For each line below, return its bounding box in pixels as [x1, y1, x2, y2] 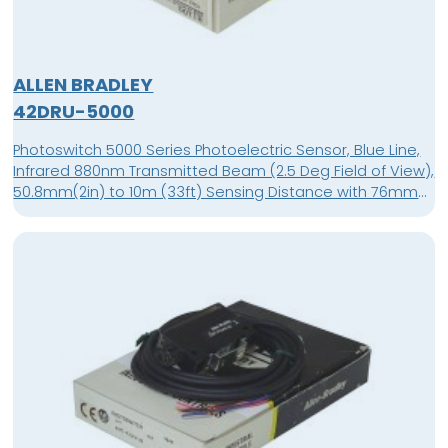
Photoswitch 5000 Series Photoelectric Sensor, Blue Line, [13, 139, 421, 160]
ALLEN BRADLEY [13, 71, 154, 97]
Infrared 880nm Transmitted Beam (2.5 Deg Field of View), [13, 160, 435, 181]
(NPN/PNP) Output [13, 223, 139, 244]
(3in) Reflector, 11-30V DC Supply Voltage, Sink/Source [13, 202, 402, 223]
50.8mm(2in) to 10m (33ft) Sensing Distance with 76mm [13, 181, 419, 202]
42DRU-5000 [13, 98, 135, 124]
